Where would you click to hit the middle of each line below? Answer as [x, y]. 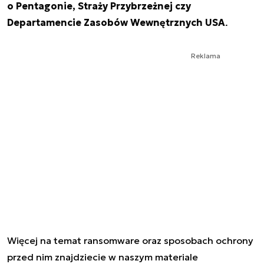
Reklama [206, 56]
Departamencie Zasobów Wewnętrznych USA [116, 23]
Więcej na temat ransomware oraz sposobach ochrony [130, 241]
